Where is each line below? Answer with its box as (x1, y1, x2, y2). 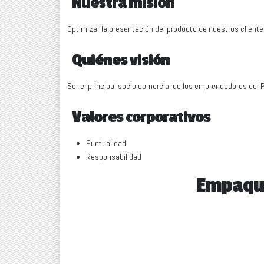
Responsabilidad (86, 151, 141, 163)
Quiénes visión (72, 51, 170, 70)
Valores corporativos (72, 108, 210, 127)
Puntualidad (86, 138, 126, 149)
